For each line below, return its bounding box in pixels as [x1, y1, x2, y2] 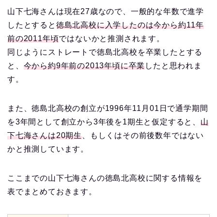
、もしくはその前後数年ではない [82, 131, 204, 140]
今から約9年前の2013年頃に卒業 [23, 62, 145, 70]
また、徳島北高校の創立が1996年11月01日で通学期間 [7, 104, 208, 113]
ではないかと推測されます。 [59, 34, 165, 43]
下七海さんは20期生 [7, 131, 82, 140]
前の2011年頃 [7, 34, 59, 43]
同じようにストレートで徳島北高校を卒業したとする [7, 48, 203, 57]
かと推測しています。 [7, 145, 89, 154]
